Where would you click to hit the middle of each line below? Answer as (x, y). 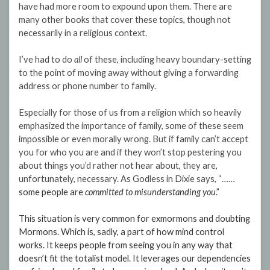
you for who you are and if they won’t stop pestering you (130, 152)
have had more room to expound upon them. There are (125, 7)
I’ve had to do (46, 60)
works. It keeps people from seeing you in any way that (126, 245)
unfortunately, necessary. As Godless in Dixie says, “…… (127, 179)
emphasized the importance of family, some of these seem (131, 126)
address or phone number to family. (87, 86)
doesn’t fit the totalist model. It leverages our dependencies (135, 259)
